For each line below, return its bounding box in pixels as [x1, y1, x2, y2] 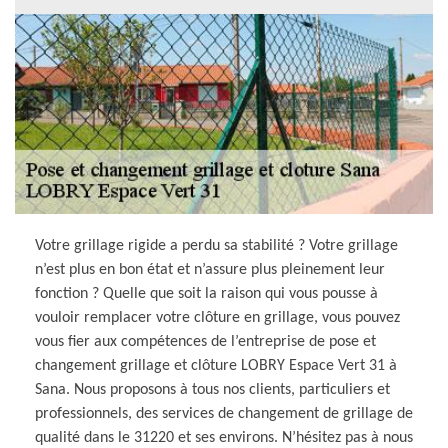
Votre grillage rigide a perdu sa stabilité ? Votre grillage [35, 237, 398, 254]
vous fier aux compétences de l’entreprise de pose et [35, 333, 376, 350]
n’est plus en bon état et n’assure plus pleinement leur [35, 261, 385, 278]
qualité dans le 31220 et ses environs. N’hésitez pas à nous [35, 429, 413, 446]
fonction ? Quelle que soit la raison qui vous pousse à [35, 285, 378, 302]
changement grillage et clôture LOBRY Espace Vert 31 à [35, 357, 397, 374]
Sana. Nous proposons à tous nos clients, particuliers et [35, 381, 390, 398]
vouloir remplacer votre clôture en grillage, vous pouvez [35, 309, 400, 326]
